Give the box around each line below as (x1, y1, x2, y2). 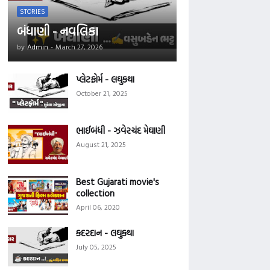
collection (75, 186, 115, 200)
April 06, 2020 (75, 201, 120, 212)
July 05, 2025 (75, 241, 116, 252)
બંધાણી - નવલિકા (16, 22, 98, 40)
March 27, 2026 (55, 41, 102, 52)
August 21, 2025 (75, 139, 126, 149)
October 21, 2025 (75, 87, 128, 98)
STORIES (19, 6, 45, 16)
